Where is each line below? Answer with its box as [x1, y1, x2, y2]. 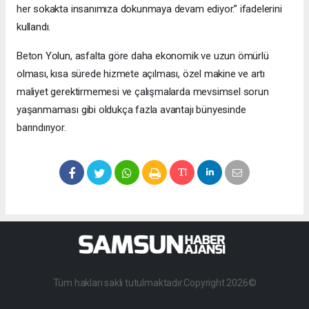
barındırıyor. [17, 121, 66, 134]
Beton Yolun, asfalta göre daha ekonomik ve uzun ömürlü [17, 49, 269, 62]
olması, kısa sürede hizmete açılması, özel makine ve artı [17, 67, 266, 80]
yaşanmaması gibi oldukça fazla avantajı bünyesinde [17, 103, 246, 116]
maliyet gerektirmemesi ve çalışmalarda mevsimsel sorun [17, 85, 269, 98]
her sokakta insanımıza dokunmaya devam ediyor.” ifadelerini [17, 2, 282, 15]
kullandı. [17, 20, 51, 33]
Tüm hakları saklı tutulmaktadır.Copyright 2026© [52, 277, 257, 288]
